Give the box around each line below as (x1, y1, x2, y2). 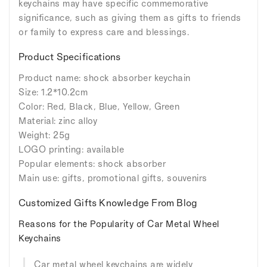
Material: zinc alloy (18, 116, 97, 126)
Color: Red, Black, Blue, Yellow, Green (18, 101, 179, 112)
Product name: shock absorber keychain (18, 73, 191, 83)
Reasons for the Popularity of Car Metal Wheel (18, 219, 219, 229)
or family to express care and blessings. (18, 27, 189, 38)
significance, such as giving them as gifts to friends (18, 13, 241, 23)
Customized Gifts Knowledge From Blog (18, 197, 197, 209)
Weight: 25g (18, 130, 70, 141)
